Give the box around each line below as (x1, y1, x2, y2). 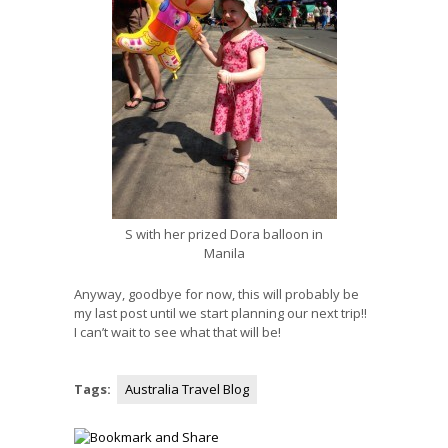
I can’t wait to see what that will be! (74, 322, 281, 341)
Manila (203, 243, 245, 262)
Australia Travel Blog (125, 380, 249, 399)
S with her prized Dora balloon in (125, 224, 323, 243)
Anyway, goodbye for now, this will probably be (74, 284, 359, 303)
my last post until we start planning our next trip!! (74, 303, 370, 322)
